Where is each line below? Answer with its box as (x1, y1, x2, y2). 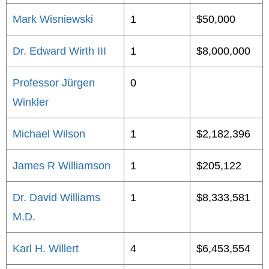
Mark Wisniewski (13, 13, 93, 25)
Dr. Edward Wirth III (13, 45, 106, 57)
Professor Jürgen (13, 77, 95, 89)
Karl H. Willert (13, 243, 79, 255)
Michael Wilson (13, 128, 85, 140)
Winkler (13, 96, 49, 108)
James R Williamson (13, 160, 110, 172)
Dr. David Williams (13, 192, 100, 204)
